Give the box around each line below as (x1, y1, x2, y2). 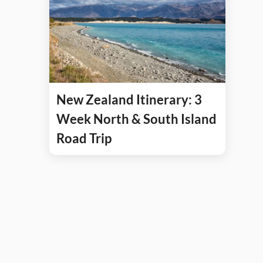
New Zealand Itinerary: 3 (56, 92, 202, 108)
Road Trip (56, 130, 112, 147)
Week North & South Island (56, 111, 217, 127)
